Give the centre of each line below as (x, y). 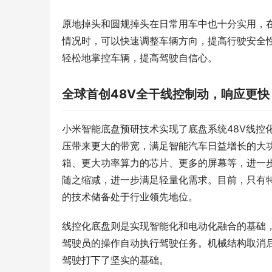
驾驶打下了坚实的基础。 (115, 260)
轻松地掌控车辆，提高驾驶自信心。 (140, 58)
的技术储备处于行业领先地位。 (130, 197)
